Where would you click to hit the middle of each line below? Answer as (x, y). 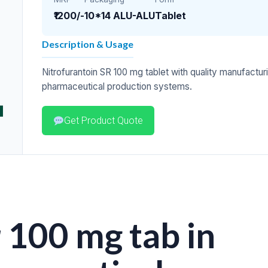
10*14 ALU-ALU (119, 16)
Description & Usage (87, 44)
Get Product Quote (103, 121)
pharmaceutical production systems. (117, 86)
